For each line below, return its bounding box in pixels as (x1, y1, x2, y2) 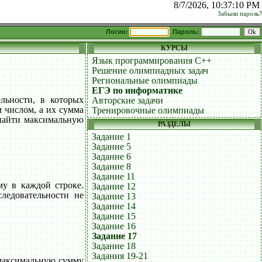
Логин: (106, 28, 130, 35)
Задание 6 (92, 151, 131, 161)
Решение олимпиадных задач (92, 65, 208, 75)
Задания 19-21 (92, 251, 148, 261)
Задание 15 (92, 211, 136, 221)
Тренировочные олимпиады (92, 105, 204, 115)
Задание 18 (92, 241, 136, 251)
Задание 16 (92, 221, 136, 231)
